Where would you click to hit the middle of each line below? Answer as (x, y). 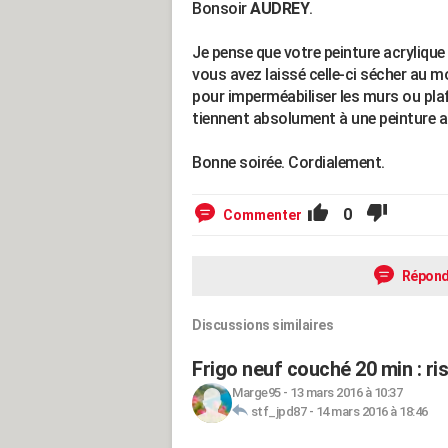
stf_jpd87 (278, 411)
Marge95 (256, 392)
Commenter (262, 215)
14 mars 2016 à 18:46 (371, 411)
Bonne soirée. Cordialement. (288, 162)
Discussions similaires (262, 325)
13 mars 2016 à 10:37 (346, 392)
